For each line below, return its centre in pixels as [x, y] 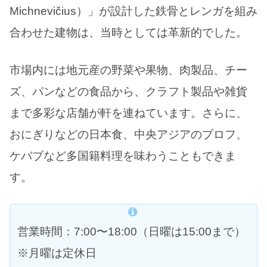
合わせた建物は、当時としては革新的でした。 [128, 32]
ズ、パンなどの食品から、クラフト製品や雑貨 [128, 91]
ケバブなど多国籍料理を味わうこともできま [123, 156]
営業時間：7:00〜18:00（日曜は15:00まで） [131, 232]
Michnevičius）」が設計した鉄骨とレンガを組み [133, 11]
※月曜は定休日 [57, 253]
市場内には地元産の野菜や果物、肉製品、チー [128, 70]
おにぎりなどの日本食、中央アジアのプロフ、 [128, 134]
